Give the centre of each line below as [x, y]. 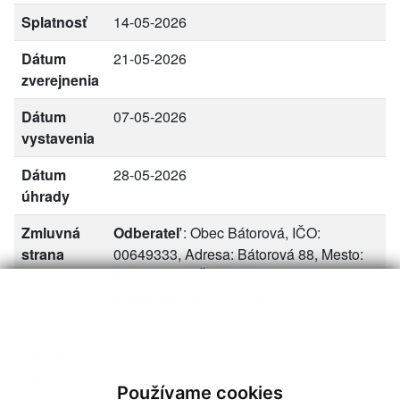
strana [43, 254]
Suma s [47, 355]
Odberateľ [146, 233]
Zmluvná [51, 233]
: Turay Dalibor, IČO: [248, 297]
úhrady [46, 196]
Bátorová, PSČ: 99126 [184, 275]
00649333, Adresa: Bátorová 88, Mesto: [238, 254]
